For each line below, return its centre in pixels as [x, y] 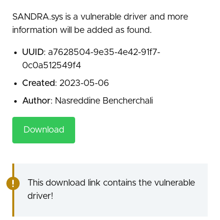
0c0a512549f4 [51, 66]
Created [38, 84]
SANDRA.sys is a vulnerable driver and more [100, 17]
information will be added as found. [82, 31]
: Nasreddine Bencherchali [101, 101]
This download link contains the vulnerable [111, 183]
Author [36, 101]
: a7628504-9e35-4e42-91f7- [102, 53]
